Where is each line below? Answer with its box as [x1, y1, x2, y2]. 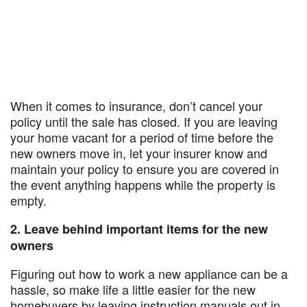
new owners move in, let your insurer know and [10, 144, 267, 162]
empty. [10, 191, 50, 209]
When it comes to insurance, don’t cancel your [10, 97, 262, 114]
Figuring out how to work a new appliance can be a [10, 265, 288, 282]
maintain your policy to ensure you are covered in [10, 160, 279, 177]
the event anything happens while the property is [10, 175, 275, 193]
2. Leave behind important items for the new [10, 220, 268, 238]
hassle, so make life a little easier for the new [10, 280, 256, 298]
